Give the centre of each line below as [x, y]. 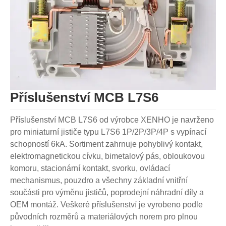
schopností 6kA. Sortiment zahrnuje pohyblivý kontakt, [106, 144]
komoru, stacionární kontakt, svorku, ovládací [90, 168]
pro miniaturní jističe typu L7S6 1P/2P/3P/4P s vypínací [108, 132]
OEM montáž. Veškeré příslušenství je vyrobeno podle [106, 205]
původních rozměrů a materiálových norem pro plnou [104, 217]
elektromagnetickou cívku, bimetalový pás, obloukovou [107, 156]
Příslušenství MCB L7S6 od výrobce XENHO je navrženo [112, 120]
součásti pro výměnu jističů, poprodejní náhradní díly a [107, 193]
